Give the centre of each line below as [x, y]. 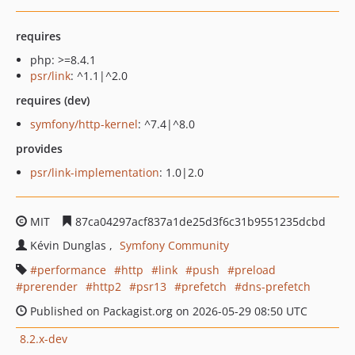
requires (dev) [53, 100]
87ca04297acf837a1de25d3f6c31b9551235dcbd [199, 221]
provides [39, 149]
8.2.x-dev [44, 338]
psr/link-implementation [95, 172]
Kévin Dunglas [70, 245]
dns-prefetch [276, 286]
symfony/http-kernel [84, 124]
